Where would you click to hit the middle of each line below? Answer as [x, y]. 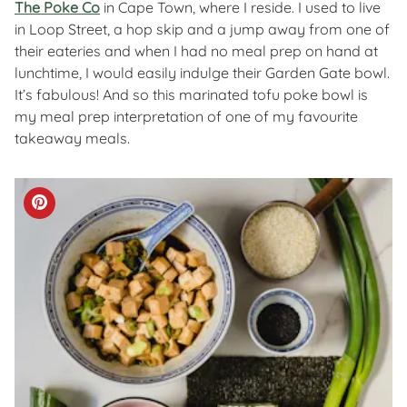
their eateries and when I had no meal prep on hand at [196, 51]
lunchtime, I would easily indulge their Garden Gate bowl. [202, 73]
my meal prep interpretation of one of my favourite [186, 117]
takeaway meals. [72, 139]
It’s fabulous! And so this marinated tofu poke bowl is [191, 95]
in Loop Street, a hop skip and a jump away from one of [202, 30]
